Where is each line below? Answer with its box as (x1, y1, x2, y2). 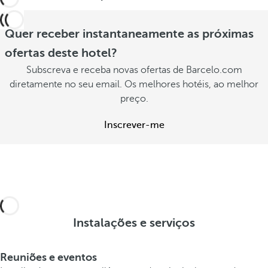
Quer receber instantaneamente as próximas (5, 27, 254, 41)
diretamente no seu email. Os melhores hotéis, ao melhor (10, 79, 258, 90)
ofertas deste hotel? (5, 46, 117, 60)
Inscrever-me (103, 120, 165, 130)
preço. (120, 93, 148, 104)
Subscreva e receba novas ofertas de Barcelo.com (26, 65, 242, 75)
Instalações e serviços (73, 216, 195, 230)
